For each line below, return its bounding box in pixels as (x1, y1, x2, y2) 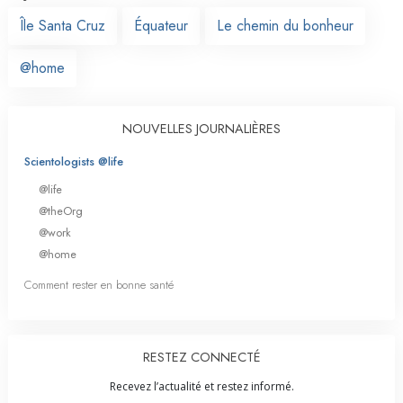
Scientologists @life (24, 152, 123, 170)
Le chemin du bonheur (217, 14, 354, 36)
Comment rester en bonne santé (24, 276, 174, 294)
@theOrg (39, 201, 83, 219)
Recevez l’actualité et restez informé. (109, 379, 294, 395)
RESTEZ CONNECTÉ (142, 348, 261, 367)
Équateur (134, 14, 188, 36)
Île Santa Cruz (20, 14, 105, 36)
